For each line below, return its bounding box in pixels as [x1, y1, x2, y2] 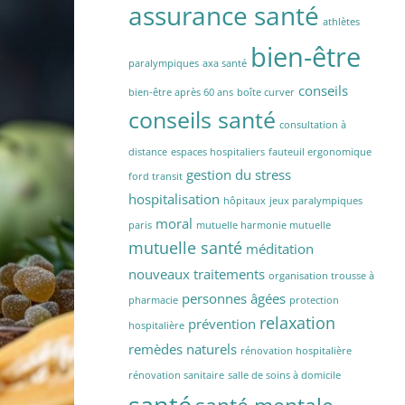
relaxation [259, 311, 335, 334]
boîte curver [237, 85, 295, 99]
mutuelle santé [128, 236, 242, 259]
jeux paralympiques [269, 193, 363, 207]
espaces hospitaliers [171, 145, 265, 158]
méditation [246, 239, 314, 258]
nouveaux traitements [128, 264, 265, 283]
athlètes [323, 14, 360, 28]
